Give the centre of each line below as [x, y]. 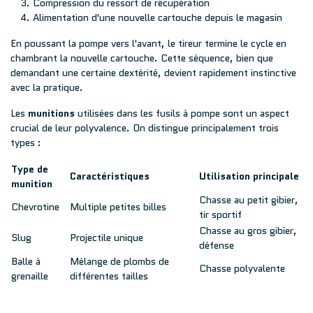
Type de [30, 169]
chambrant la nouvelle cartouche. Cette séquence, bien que [142, 58]
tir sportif [220, 214]
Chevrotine [35, 207]
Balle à [26, 261]
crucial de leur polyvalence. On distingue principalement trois [145, 128]
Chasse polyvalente [242, 268]
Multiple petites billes [118, 207]
